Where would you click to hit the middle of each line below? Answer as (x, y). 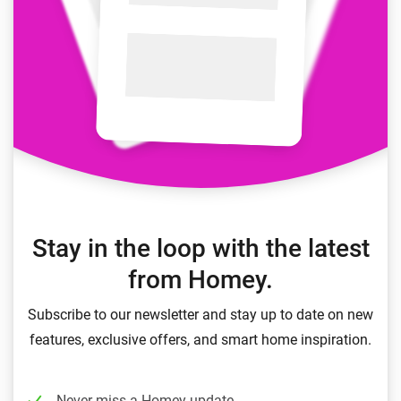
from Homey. (200, 280)
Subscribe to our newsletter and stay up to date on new (200, 315)
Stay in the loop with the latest (200, 248)
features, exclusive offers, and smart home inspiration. (200, 340)
